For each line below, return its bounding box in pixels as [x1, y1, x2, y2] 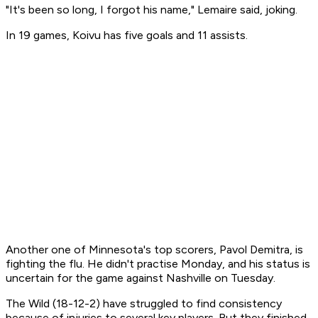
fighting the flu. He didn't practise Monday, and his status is [6, 257, 310, 271]
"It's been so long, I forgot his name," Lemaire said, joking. [6, 3, 297, 17]
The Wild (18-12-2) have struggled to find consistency [6, 297, 282, 311]
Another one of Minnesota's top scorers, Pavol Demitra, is [6, 243, 303, 257]
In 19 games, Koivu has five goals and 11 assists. [6, 28, 248, 43]
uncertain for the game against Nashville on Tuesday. [6, 271, 275, 285]
